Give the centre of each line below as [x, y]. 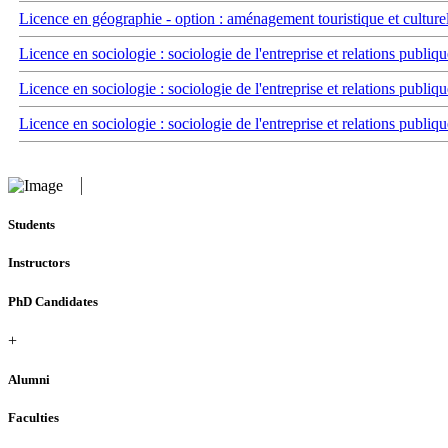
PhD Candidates [53, 301]
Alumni [29, 379]
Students [31, 225]
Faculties [33, 418]
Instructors [39, 263]
